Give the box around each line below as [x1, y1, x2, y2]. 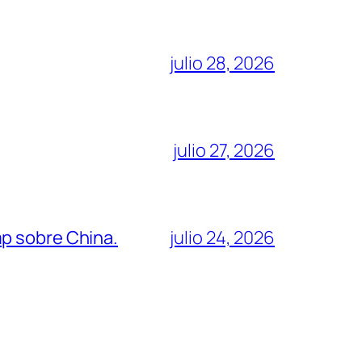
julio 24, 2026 [170, 225, 275, 250]
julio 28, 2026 [170, 50, 275, 75]
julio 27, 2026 [173, 137, 275, 162]
